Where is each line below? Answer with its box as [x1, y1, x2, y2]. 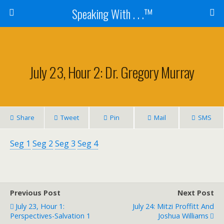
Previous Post [10, 188, 60, 197]
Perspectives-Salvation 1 [10, 211, 90, 220]
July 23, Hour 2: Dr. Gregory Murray [29, 61, 194, 82]
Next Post [177, 188, 214, 197]
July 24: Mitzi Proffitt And [132, 201, 214, 211]
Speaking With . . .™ [71, 4, 152, 22]
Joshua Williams [158, 211, 208, 220]
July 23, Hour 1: [15, 201, 64, 211]
